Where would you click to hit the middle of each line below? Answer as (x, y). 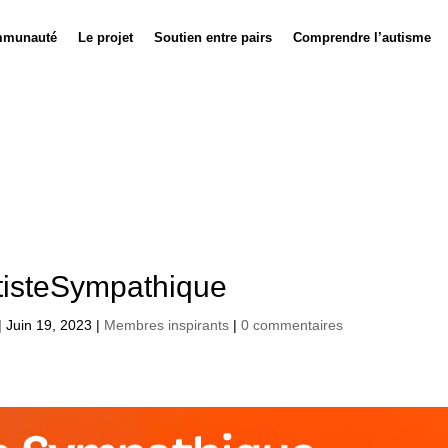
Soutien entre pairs (212, 37)
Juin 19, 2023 (49, 324)
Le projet (105, 37)
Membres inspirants (167, 324)
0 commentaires (292, 324)
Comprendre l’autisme (361, 37)
